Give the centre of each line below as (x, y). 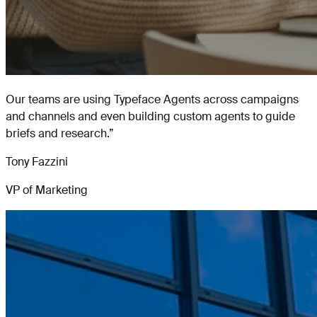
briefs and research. (57, 133)
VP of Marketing (47, 190)
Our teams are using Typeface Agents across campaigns (152, 99)
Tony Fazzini (37, 161)
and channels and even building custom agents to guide (150, 116)
